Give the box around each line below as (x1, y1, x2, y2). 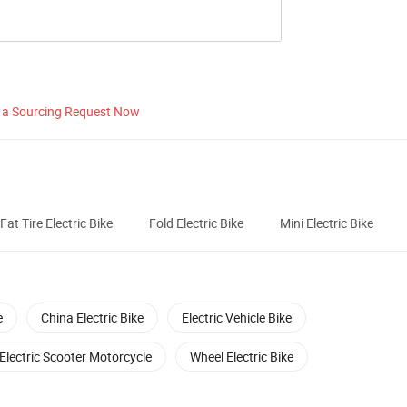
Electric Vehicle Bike (182, 309, 292, 327)
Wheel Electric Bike (190, 348, 293, 366)
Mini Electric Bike (280, 214, 373, 233)
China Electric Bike (41, 309, 144, 327)
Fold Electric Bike (149, 214, 243, 233)
